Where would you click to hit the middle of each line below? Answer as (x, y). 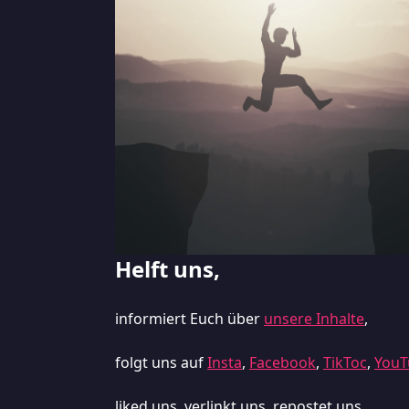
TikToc (345, 362)
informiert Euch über (189, 318)
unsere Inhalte (314, 318)
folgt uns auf (161, 362)
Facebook (283, 362)
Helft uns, (168, 268)
